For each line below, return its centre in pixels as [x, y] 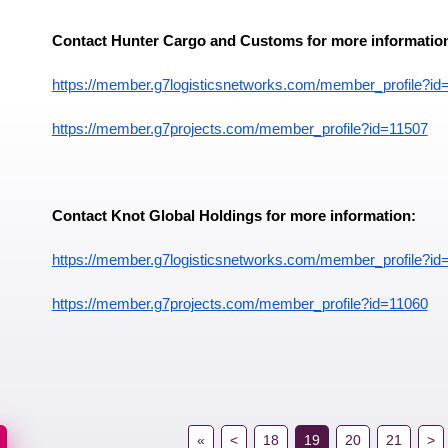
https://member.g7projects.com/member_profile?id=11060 [239, 303]
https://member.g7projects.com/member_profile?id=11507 [239, 128]
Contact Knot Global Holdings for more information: [233, 215]
